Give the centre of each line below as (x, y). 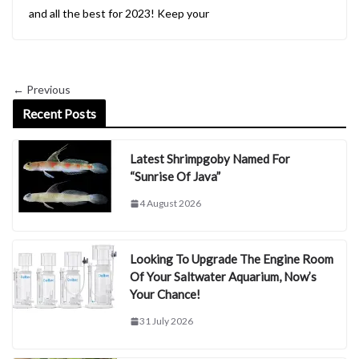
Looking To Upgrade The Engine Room (232, 259)
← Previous (42, 90)
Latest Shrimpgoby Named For (210, 159)
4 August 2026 (170, 204)
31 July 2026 (166, 321)
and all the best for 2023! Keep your (119, 14)
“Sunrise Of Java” (175, 177)
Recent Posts (59, 114)
